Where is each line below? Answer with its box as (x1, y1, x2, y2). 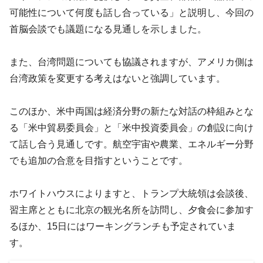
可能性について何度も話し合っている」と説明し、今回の (9, 7, 254, 18)
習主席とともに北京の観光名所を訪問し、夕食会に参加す (9, 204, 254, 215)
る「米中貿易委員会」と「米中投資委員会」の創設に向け (9, 122, 254, 133)
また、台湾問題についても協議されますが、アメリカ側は (9, 56, 254, 67)
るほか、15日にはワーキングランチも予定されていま (9, 221, 236, 231)
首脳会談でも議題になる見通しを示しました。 (9, 23, 207, 34)
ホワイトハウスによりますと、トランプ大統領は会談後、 (9, 188, 254, 198)
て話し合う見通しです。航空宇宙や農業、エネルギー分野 (9, 139, 254, 149)
